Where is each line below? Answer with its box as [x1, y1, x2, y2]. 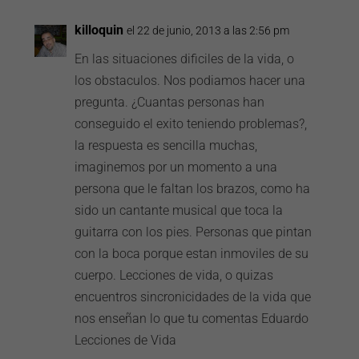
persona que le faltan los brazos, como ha [75, 181, 311, 196]
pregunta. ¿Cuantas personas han [75, 95, 265, 110]
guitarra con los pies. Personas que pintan [75, 224, 313, 240]
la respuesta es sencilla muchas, [75, 138, 258, 153]
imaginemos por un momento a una [75, 159, 278, 175]
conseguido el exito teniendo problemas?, [75, 116, 308, 131]
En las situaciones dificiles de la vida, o [75, 51, 295, 67]
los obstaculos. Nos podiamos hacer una [75, 73, 306, 88]
